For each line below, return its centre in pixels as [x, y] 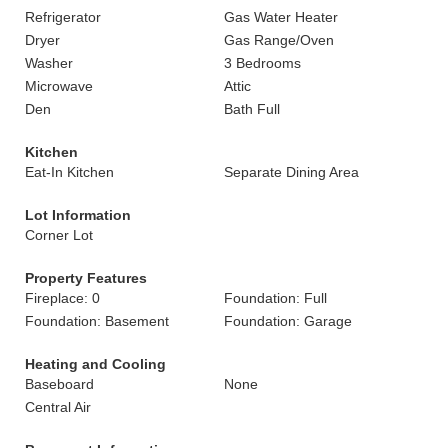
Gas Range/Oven [279, 40]
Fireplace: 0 [62, 298]
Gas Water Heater [281, 17]
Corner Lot [59, 235]
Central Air [58, 407]
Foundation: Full [275, 298]
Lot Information [78, 215]
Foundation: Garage [288, 321]
